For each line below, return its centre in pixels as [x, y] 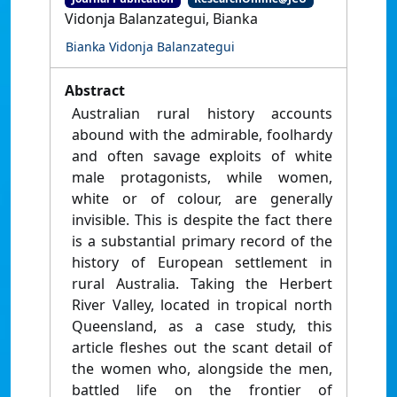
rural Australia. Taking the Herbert [202, 284]
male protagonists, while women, [202, 178]
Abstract [95, 91]
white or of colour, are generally [202, 199]
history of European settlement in [202, 263]
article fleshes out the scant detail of [202, 348]
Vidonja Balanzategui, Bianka [161, 19]
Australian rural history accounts [202, 114]
